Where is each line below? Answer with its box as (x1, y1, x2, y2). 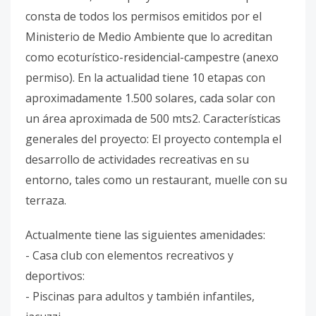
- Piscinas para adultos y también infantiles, (25, 288, 255, 304)
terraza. (25, 193, 66, 208)
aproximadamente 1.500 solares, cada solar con (25, 90, 275, 106)
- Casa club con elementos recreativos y (25, 248, 233, 263)
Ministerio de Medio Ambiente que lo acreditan (25, 29, 272, 44)
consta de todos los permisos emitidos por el (25, 8, 262, 24)
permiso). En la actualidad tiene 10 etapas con (25, 70, 265, 85)
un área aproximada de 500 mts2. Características (25, 111, 281, 126)
